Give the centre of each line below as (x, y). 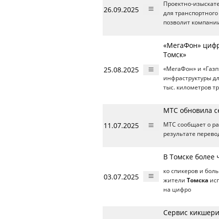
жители (175, 180)
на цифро (177, 189)
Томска (197, 180)
